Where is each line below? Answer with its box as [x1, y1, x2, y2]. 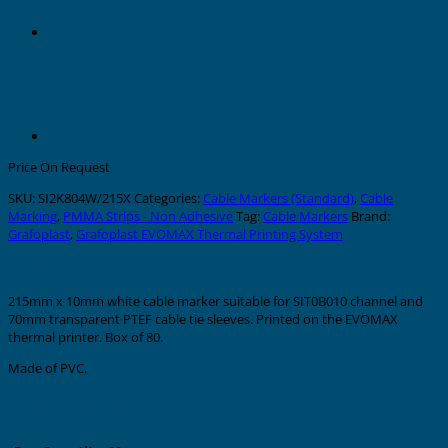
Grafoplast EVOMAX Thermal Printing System [76, 224, 343, 243]
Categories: [134, 188, 203, 207]
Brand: [351, 206, 390, 225]
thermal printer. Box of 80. [8, 328, 163, 347]
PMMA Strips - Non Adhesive [63, 206, 233, 225]
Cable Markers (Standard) [203, 188, 354, 207]
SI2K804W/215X [38, 188, 131, 207]
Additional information [8, 394, 129, 409]
